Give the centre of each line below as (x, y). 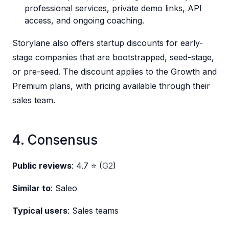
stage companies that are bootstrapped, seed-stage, (113, 58)
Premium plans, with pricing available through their (111, 86)
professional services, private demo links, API (113, 8)
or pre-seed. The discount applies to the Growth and (114, 72)
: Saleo (64, 188)
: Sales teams (93, 211)
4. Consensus (55, 140)
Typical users (40, 211)
